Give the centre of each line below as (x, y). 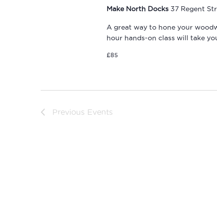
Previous (70, 112)
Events (100, 112)
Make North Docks (138, 9)
